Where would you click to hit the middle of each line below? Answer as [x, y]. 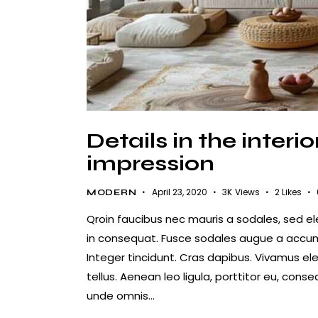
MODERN [112, 193]
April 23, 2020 [179, 192]
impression [150, 163]
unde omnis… [121, 295]
